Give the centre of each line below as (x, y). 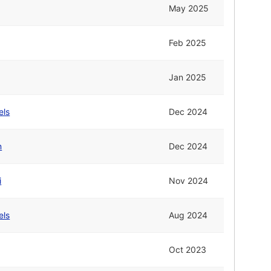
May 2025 (189, 8)
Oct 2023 (188, 250)
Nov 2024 (189, 181)
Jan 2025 (188, 77)
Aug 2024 (188, 215)
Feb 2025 (188, 43)
